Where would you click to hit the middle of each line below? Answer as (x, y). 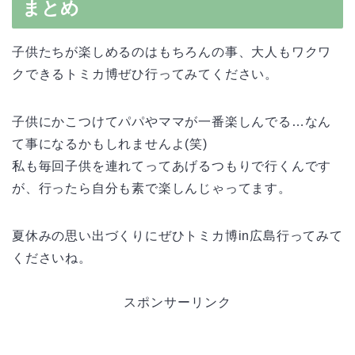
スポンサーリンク (177, 302)
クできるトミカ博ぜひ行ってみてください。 (145, 74)
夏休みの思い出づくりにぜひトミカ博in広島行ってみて (177, 235)
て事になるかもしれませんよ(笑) (110, 143)
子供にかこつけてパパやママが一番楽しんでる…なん (172, 121)
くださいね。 (52, 258)
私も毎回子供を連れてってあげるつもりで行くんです (172, 166)
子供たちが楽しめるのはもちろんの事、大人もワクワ (172, 52)
